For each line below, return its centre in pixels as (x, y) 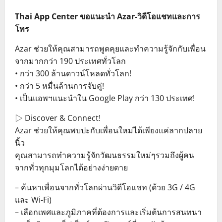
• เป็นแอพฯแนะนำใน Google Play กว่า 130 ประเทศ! (105, 98)
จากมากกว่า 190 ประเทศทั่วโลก (70, 61)
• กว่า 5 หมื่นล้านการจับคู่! (59, 85)
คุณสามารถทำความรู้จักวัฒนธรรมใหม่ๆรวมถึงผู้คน (105, 155)
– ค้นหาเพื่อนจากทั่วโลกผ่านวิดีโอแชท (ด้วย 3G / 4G (105, 187)
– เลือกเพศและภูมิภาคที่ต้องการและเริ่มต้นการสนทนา (108, 212)
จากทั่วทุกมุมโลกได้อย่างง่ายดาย (71, 167)
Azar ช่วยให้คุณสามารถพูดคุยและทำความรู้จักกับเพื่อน (110, 48)
